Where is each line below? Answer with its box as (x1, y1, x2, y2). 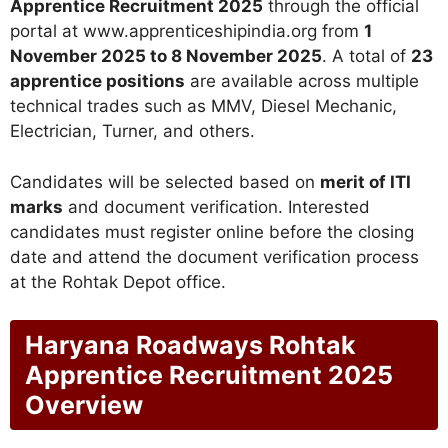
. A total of (322, 46, 411, 67)
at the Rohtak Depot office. (10, 271, 226, 292)
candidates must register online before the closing (10, 221, 414, 242)
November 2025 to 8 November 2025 (10, 46, 322, 67)
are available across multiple (185, 71, 419, 92)
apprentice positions (10, 71, 185, 92)
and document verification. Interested (63, 196, 370, 217)
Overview (25, 390, 143, 421)
